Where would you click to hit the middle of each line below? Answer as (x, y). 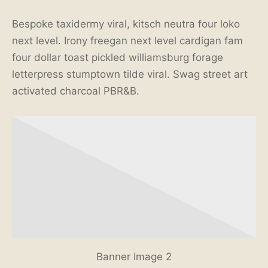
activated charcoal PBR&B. (76, 91)
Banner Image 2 (134, 257)
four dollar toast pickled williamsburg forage (118, 58)
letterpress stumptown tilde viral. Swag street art (130, 74)
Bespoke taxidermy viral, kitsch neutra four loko (126, 24)
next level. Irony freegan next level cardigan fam (127, 41)
